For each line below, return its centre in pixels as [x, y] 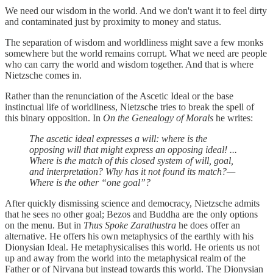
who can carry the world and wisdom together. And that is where [129, 65]
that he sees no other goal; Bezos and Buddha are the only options [131, 214]
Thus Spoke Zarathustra [130, 225]
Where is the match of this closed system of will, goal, [131, 161]
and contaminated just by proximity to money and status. [113, 22]
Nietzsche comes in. [43, 76]
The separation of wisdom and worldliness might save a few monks [134, 43]
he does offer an [208, 225]
